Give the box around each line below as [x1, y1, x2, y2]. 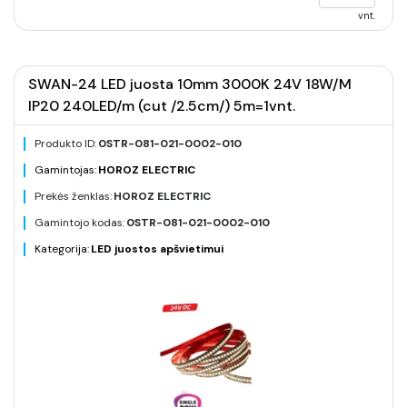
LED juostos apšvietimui [91, 242, 223, 256]
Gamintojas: [35, 163, 96, 177]
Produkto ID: [35, 136, 96, 151]
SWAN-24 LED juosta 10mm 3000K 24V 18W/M [28, 74, 352, 94]
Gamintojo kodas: [35, 215, 124, 230]
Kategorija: [35, 242, 89, 256]
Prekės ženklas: [35, 189, 112, 203]
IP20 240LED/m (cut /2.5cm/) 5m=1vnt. [28, 96, 295, 115]
